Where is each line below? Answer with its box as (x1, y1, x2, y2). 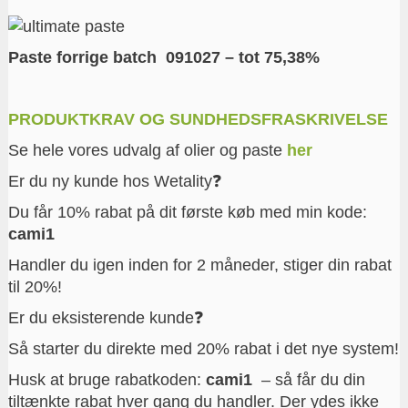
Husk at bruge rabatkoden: (7, 370, 206, 389)
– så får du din (256, 370, 365, 389)
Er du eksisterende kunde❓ (7, 308, 204, 327)
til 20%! (7, 277, 62, 296)
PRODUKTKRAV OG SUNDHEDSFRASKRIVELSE (7, 109, 388, 128)
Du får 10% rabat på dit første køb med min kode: (7, 202, 367, 221)
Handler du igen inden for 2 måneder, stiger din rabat (7, 255, 392, 274)
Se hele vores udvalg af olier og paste (7, 140, 287, 159)
